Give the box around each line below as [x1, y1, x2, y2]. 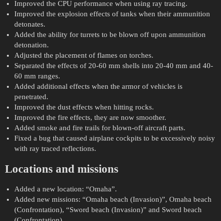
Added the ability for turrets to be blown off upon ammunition [14, 31, 206, 39]
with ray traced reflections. [14, 145, 96, 153]
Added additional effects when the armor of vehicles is [14, 82, 183, 91]
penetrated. [14, 93, 48, 101]
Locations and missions [5, 163, 118, 176]
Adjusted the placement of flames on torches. [14, 51, 153, 60]
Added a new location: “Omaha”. [14, 185, 117, 193]
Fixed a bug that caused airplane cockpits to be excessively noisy [14, 134, 215, 143]
